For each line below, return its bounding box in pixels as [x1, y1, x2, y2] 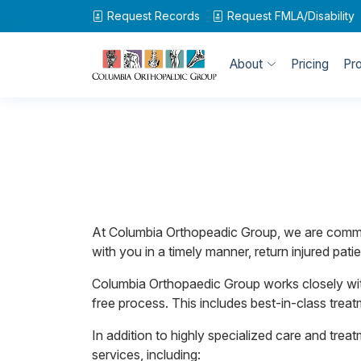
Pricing [291, 56, 329, 72]
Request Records [107, 9, 200, 23]
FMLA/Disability [272, 9, 355, 23]
